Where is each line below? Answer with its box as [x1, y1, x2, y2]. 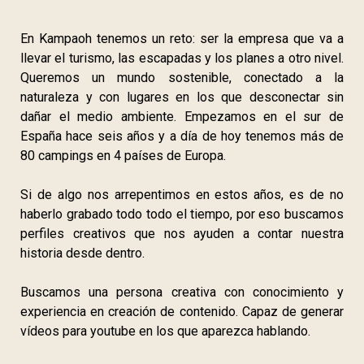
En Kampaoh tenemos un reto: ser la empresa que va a [20, 30, 344, 46]
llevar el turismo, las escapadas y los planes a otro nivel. [20, 50, 344, 66]
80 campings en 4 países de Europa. [20, 147, 226, 163]
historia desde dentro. [20, 245, 145, 261]
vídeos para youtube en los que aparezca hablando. [20, 323, 310, 339]
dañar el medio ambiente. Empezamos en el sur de [20, 108, 344, 124]
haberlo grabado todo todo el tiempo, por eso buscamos [20, 206, 344, 222]
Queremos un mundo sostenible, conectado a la [20, 69, 344, 85]
